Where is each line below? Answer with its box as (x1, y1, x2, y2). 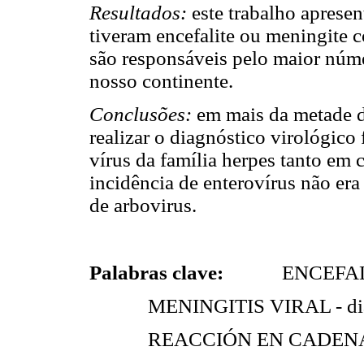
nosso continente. (89, 70, 233, 93)
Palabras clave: (89, 261, 223, 284)
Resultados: (89, 2, 187, 24)
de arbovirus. (89, 194, 197, 217)
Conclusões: (89, 103, 192, 126)
